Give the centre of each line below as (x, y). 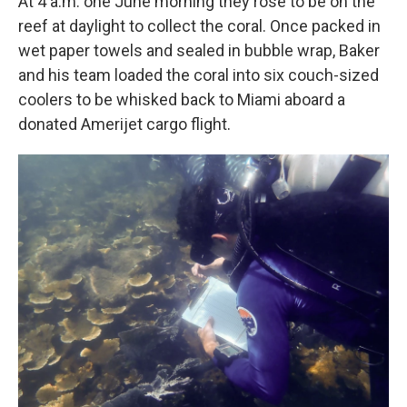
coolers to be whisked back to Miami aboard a (182, 99)
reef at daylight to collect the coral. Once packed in (199, 26)
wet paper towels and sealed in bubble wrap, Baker (199, 50)
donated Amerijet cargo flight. (124, 124)
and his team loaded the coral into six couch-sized (199, 75)
